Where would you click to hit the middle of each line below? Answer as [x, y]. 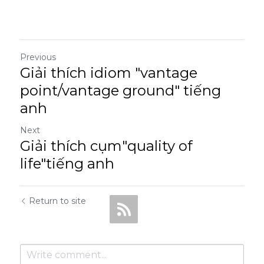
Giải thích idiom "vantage [109, 73]
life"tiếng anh [67, 164]
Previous [38, 57]
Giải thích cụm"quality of [106, 146]
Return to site [57, 201]
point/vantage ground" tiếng [121, 90]
